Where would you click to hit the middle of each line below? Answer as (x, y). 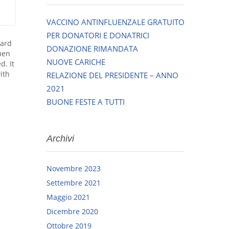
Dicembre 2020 (72, 211)
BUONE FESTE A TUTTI (86, 101)
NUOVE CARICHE (76, 62)
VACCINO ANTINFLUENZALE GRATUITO (116, 22)
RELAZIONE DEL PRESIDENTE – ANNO (112, 75)
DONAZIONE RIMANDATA (92, 48)
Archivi (60, 138)
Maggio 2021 (68, 197)
